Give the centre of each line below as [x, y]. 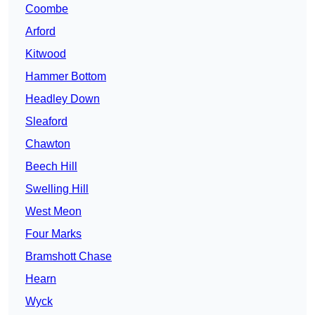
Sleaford [46, 122]
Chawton [48, 144]
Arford [40, 32]
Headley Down [63, 99]
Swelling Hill [57, 189]
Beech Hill [51, 167]
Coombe [47, 9]
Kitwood [46, 54]
